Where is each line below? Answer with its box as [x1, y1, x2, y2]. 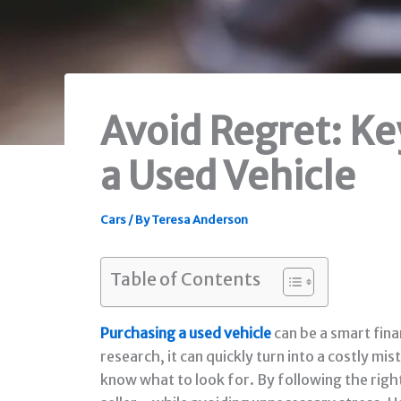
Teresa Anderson [151, 212, 248, 228]
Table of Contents [110, 269, 260, 291]
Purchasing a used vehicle [100, 324, 271, 343]
